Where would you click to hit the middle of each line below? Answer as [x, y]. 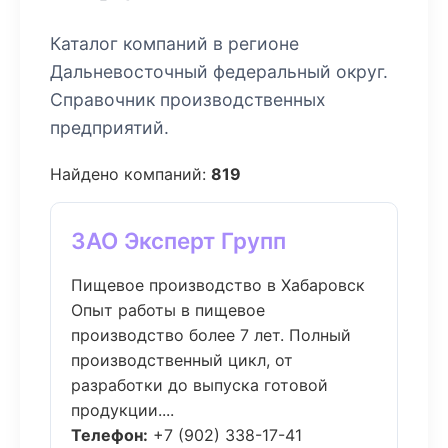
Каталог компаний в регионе [174, 43]
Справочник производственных [188, 99]
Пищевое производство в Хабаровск [218, 285]
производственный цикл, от [182, 360]
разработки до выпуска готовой [199, 385]
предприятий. [109, 127]
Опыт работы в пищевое [168, 310]
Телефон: [109, 435]
